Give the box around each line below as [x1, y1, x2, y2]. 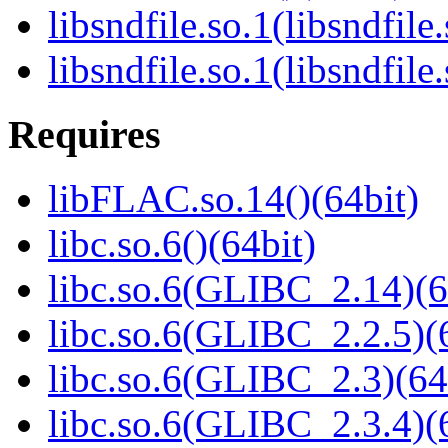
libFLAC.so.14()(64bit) [48, 177, 419, 221]
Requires [8, 111, 161, 157]
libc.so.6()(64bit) [48, 222, 316, 266]
